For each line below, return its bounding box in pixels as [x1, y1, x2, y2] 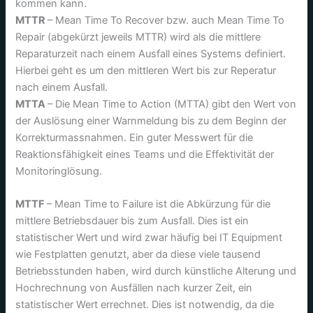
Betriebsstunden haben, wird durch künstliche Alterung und [15, 265, 297, 278]
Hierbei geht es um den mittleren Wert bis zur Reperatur [15, 64, 277, 78]
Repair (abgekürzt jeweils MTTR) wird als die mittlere [15, 31, 261, 44]
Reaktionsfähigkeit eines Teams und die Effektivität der [15, 148, 275, 161]
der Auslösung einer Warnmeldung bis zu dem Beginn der [15, 115, 287, 128]
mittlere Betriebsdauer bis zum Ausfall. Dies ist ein [15, 214, 249, 228]
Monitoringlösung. [15, 165, 103, 178]
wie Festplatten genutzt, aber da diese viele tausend [15, 248, 261, 261]
